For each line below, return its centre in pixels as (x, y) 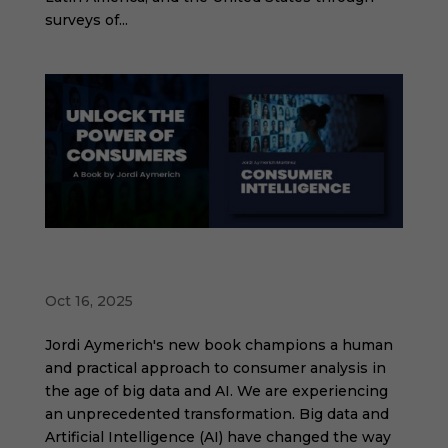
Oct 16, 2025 (88, 300)
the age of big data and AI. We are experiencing (216, 390)
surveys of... (86, 19)
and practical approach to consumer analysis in (215, 367)
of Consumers (102, 281)
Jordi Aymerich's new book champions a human (218, 344)
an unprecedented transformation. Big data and (216, 413)
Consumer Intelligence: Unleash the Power (216, 265)
